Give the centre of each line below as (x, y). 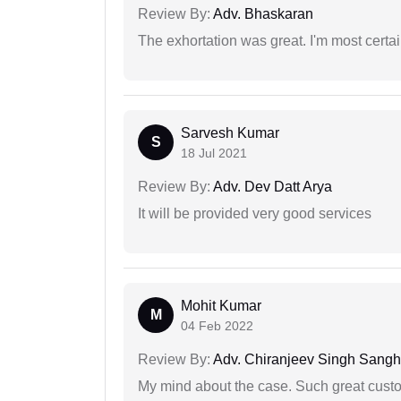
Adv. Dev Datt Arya (271, 187)
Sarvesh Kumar (230, 133)
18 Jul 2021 (214, 154)
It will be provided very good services (255, 214)
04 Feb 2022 (217, 326)
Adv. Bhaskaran (262, 14)
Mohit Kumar (221, 306)
